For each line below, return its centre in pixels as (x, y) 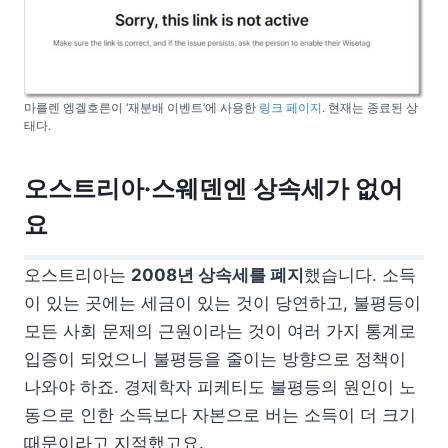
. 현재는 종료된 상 (370, 107)
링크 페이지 (290, 107)
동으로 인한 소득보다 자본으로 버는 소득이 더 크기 (220, 414)
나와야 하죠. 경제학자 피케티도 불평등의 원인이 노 (220, 386)
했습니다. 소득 (360, 274)
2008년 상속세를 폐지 (217, 274)
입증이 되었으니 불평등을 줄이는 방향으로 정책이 (215, 358)
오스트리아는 (77, 274)
